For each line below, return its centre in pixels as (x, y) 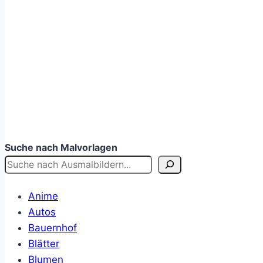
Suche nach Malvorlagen (61, 147)
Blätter (44, 244)
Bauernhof (53, 228)
